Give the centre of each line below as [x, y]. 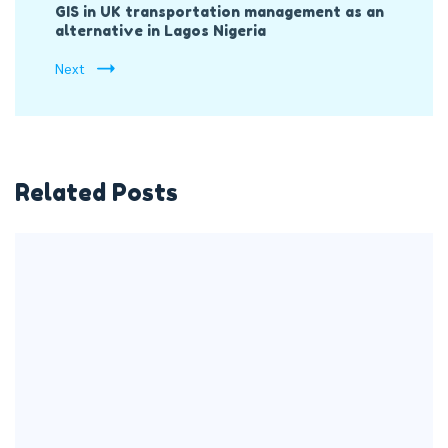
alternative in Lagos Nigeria [160, 31]
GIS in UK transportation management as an [219, 12]
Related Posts [96, 192]
